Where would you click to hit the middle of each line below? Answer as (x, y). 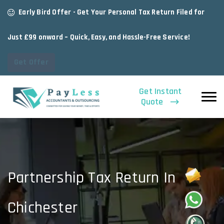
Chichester (42, 208)
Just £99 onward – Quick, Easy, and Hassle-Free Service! (99, 37)
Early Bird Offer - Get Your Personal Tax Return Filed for (112, 12)
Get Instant (160, 91)
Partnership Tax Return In (92, 178)
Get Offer (31, 62)
